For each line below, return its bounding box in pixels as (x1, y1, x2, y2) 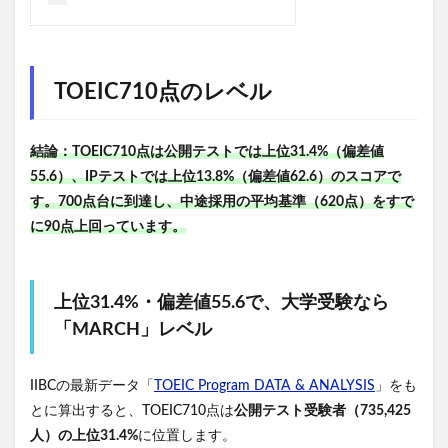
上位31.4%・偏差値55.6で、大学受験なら (54, 294, 389, 313)
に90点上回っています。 (30, 220, 186, 235)
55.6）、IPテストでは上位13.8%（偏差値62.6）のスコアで (30, 170, 401, 185)
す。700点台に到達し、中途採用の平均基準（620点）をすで (30, 195, 414, 210)
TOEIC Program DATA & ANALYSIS (154, 379, 375, 394)
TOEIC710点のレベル (54, 81, 272, 104)
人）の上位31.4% (30, 429, 138, 444)
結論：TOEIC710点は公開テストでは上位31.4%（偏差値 (30, 145, 384, 160)
